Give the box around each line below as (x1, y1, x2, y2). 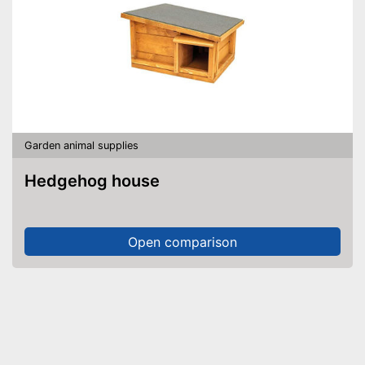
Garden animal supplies (24, 139, 139, 152)
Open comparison (128, 233, 237, 250)
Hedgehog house (37, 171, 160, 191)
